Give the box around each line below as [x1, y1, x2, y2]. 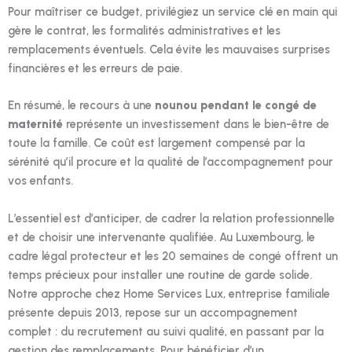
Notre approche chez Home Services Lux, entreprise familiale [8, 286, 330, 301]
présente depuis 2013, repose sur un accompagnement [8, 305, 298, 320]
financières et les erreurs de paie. [8, 60, 182, 75]
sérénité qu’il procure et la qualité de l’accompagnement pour [8, 155, 333, 170]
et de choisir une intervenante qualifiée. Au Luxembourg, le [8, 229, 315, 244]
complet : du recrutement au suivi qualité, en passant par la [8, 324, 324, 339]
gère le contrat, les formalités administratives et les [8, 23, 280, 38]
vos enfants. [8, 174, 73, 189]
